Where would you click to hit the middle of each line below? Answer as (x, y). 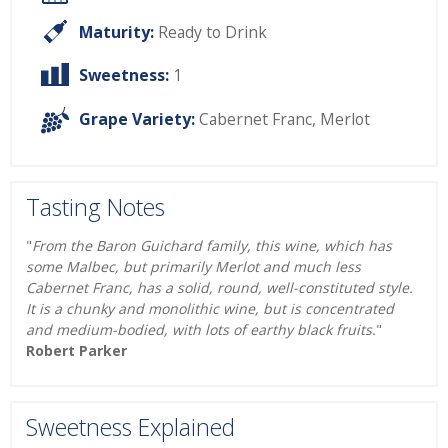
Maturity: (116, 31)
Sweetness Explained (130, 427)
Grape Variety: (137, 119)
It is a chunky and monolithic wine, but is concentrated (210, 309)
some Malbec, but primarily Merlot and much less (193, 267)
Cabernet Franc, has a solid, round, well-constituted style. (219, 288)
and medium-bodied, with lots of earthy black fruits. (201, 330)
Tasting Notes (95, 206)
